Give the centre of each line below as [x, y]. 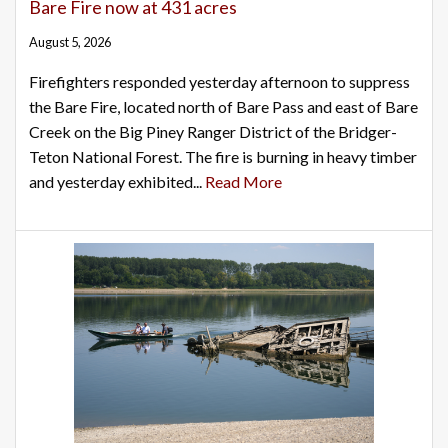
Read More [243, 182]
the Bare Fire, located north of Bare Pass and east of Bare [223, 107]
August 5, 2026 [70, 42]
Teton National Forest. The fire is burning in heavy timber [223, 157]
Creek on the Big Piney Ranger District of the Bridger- [213, 132]
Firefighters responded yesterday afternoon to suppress [219, 82]
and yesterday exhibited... [117, 182]
